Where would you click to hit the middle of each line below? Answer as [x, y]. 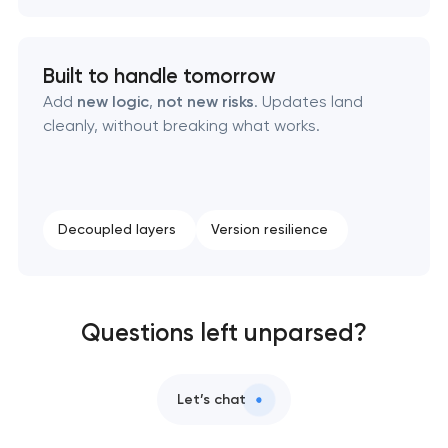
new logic [112, 101]
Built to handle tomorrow [159, 76]
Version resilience [269, 230]
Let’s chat [211, 399]
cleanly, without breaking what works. [181, 125]
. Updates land [308, 101]
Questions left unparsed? [224, 333]
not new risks [205, 101]
